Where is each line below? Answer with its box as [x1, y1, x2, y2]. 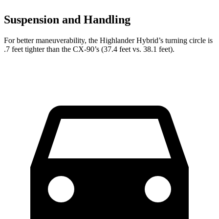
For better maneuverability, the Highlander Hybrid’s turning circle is [4, 36, 213, 44]
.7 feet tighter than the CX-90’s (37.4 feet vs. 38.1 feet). [4, 44, 175, 53]
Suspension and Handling [4, 13, 131, 26]
